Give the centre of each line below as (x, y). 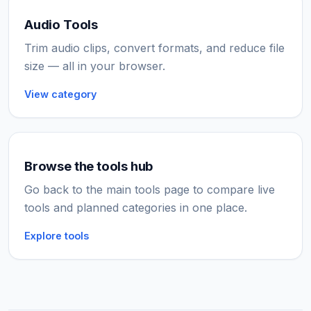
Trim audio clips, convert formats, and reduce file (154, 48)
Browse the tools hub (89, 167)
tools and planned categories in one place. (136, 208)
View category (60, 94)
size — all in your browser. (95, 66)
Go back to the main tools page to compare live (150, 190)
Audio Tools (61, 25)
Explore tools (57, 236)
